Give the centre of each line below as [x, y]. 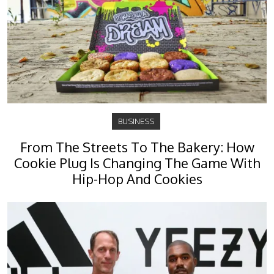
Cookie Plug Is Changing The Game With [137, 163]
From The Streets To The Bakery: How [137, 147]
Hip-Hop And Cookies [137, 179]
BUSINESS [136, 121]
